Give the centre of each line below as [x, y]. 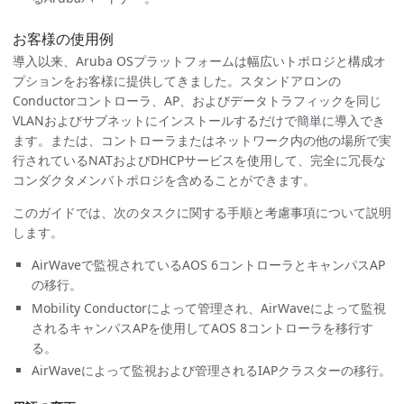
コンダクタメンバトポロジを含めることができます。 [164, 180]
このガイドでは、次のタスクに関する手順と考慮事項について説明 [202, 212]
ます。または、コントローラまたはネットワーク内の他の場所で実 [202, 140]
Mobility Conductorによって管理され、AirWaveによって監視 [209, 308]
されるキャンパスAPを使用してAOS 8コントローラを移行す [202, 327]
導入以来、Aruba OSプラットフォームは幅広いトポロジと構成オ [199, 61]
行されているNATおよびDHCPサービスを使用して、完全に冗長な [199, 160]
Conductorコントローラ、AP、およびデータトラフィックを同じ [197, 101]
